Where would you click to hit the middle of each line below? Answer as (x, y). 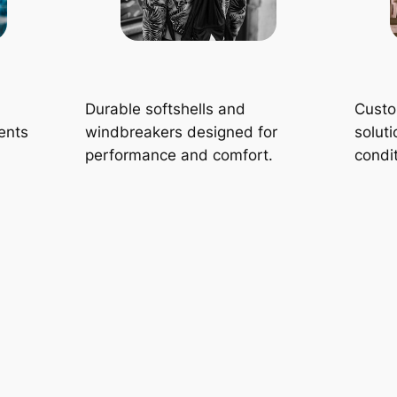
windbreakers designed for (181, 132)
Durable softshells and (165, 109)
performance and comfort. (179, 156)
